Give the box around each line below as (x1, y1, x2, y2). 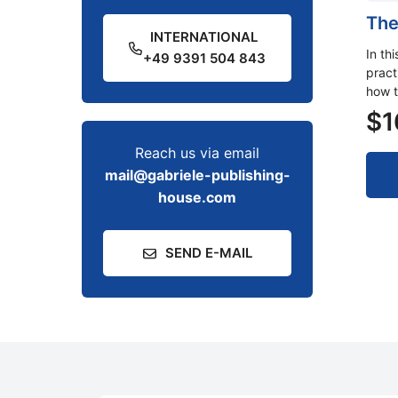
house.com (158, 188, 236, 206)
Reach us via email (135, 144, 259, 162)
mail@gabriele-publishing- (104, 166, 291, 184)
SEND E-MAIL (164, 244, 252, 261)
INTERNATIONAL (150, 28, 259, 45)
